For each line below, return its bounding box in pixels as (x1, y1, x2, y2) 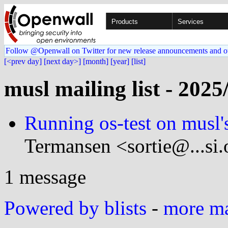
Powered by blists (4, 196, 147, 219)
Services (178, 18, 204, 25)
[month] (83, 57, 108, 66)
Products (111, 18, 138, 25)
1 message (4, 165, 86, 188)
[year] (110, 57, 129, 66)
